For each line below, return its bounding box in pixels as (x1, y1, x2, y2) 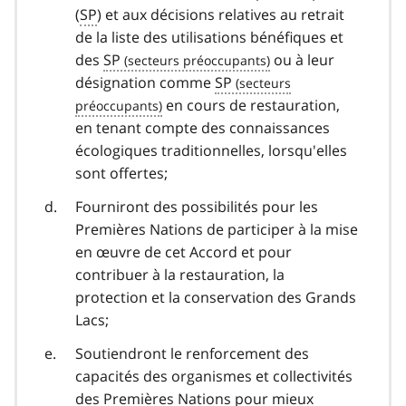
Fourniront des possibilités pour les (75, 196, 318, 217)
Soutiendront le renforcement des (75, 343, 309, 363)
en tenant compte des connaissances (75, 117, 330, 138)
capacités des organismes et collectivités (75, 365, 353, 386)
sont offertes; (75, 162, 168, 183)
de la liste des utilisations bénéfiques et (75, 26, 343, 47)
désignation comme (75, 72, 215, 92)
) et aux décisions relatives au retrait (97, 4, 344, 24)
